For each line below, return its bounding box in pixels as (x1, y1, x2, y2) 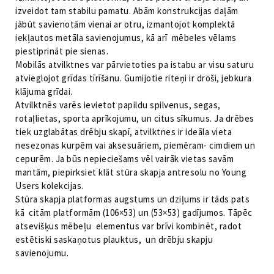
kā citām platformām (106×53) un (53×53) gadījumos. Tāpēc (15, 207, 253, 219)
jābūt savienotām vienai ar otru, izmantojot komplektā (15, 18, 235, 31)
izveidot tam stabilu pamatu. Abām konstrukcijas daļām (15, 5, 239, 17)
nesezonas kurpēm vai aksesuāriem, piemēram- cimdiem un (15, 139, 255, 152)
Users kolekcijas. (15, 180, 84, 192)
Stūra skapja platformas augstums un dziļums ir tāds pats (15, 193, 250, 206)
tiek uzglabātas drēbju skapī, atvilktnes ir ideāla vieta (15, 126, 234, 138)
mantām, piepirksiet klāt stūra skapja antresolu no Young (15, 166, 246, 179)
